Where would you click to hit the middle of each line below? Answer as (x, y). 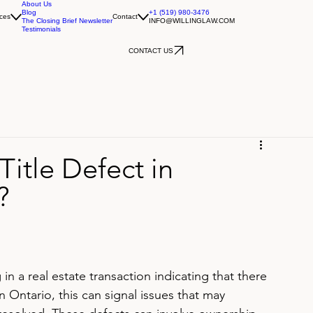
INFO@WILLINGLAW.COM (192, 21)
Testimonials (41, 29)
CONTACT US (151, 50)
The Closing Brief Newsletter (67, 21)
